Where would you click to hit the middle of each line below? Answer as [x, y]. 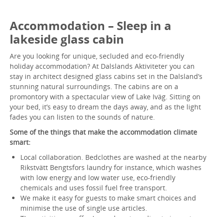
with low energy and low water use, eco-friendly [98, 178]
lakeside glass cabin [67, 39]
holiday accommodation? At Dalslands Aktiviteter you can [102, 66]
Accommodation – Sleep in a [91, 25]
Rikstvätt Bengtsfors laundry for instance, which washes [111, 167]
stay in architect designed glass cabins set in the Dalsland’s [106, 76]
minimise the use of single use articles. [84, 208]
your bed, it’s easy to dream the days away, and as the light [105, 107]
